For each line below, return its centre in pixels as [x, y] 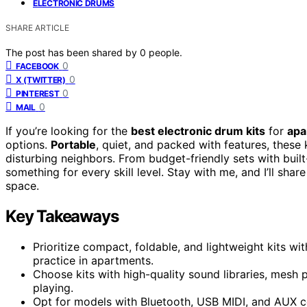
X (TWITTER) [41, 79]
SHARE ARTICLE [37, 27]
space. [22, 185]
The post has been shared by [73, 52]
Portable [73, 144]
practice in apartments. [93, 260]
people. [165, 52]
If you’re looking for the [68, 131]
